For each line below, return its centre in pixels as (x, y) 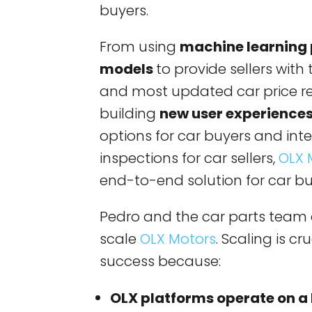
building (130, 114)
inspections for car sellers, (189, 158)
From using (140, 47)
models (128, 69)
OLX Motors (178, 239)
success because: (161, 262)
